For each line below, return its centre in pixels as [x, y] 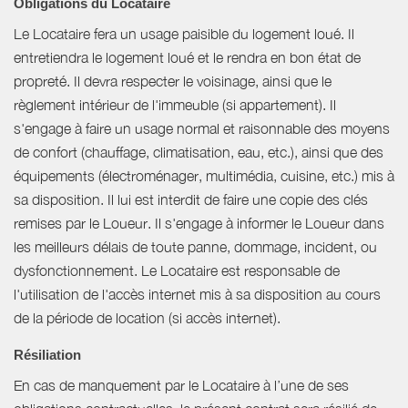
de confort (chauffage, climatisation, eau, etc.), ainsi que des [199, 153]
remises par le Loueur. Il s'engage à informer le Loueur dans [199, 224]
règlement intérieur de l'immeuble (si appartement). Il [175, 105]
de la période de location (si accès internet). [147, 318]
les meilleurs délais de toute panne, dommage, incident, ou [195, 247]
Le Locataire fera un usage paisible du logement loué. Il [184, 34]
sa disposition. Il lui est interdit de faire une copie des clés [191, 200]
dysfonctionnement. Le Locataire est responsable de [177, 271]
